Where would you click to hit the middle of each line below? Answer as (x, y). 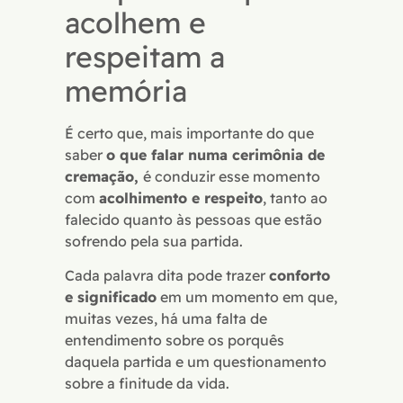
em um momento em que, (247, 297)
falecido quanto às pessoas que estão (193, 219)
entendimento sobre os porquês (175, 340)
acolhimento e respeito (181, 197)
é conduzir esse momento (232, 176)
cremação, (104, 176)
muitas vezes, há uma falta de (166, 319)
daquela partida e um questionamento (196, 362)
